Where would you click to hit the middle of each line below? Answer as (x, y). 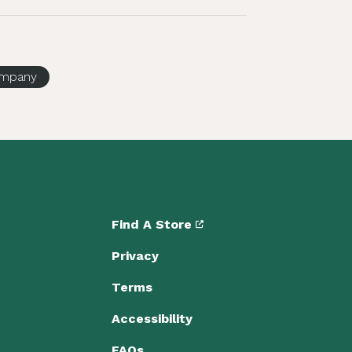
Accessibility (152, 319)
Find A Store (153, 224)
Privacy (135, 256)
